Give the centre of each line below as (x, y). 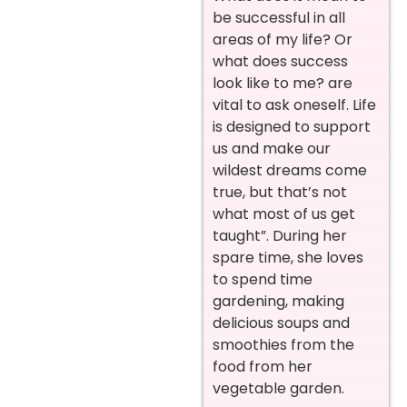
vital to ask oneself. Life (294, 104)
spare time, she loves (288, 257)
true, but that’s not (280, 192)
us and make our (272, 148)
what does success (280, 61)
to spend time (263, 279)
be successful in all (279, 17)
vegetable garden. (278, 388)
